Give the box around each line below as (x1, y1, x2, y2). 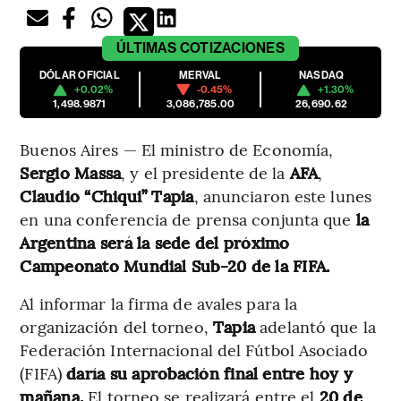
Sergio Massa (20, 161, 122, 184)
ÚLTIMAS (116, 39, 177, 57)
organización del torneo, (20, 315, 213, 338)
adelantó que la (255, 315, 376, 338)
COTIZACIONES (179, 39, 285, 57)
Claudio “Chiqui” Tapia (20, 184, 194, 208)
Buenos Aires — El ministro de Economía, (20, 138, 334, 161)
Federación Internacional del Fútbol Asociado (20, 338, 368, 362)
